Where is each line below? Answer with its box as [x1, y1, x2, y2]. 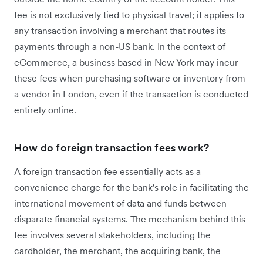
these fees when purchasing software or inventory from [14, 72, 245, 85]
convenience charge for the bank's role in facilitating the [14, 181, 249, 194]
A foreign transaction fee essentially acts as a [14, 166, 201, 178]
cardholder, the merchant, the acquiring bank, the [14, 245, 221, 257]
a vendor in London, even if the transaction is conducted [14, 88, 248, 100]
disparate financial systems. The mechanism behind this [14, 213, 245, 225]
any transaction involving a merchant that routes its [14, 25, 226, 37]
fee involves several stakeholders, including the [14, 229, 211, 241]
